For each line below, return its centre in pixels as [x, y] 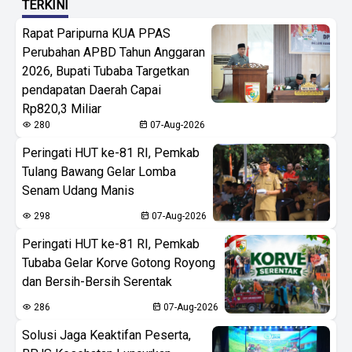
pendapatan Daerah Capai [92, 90]
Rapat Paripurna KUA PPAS [96, 33]
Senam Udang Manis [78, 190]
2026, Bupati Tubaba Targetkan [106, 71]
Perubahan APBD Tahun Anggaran [114, 52]
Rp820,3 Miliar [62, 108]
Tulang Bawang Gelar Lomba [99, 171]
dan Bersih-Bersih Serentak [97, 281]
